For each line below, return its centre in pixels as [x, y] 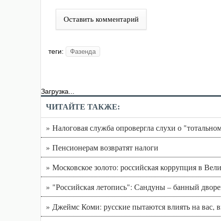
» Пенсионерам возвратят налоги [102, 147]
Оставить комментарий [101, 19]
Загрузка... [58, 92]
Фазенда [83, 52]
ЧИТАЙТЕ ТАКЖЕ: [83, 107]
